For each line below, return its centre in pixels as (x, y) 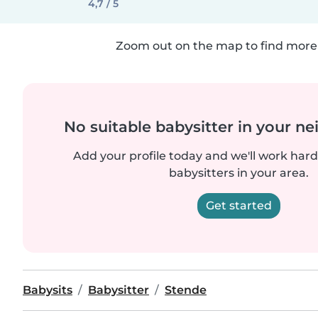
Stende (186, 290)
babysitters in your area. (238, 173)
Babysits (48, 290)
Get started (238, 205)
